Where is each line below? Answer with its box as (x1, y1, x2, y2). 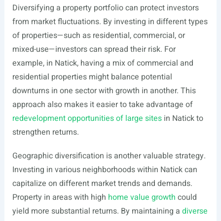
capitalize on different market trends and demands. (12, 178, 192, 189)
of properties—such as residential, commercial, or (12, 30, 185, 41)
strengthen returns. (12, 126, 79, 138)
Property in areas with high (12, 191, 108, 203)
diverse (182, 205, 208, 217)
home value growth (108, 191, 176, 203)
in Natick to (161, 112, 203, 124)
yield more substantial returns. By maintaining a (12, 205, 182, 217)
